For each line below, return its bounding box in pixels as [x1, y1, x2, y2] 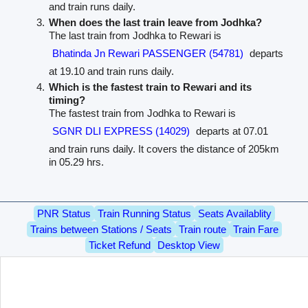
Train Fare [232, 223, 278, 235]
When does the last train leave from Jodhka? [48, 16, 262, 29]
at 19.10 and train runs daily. [48, 65, 174, 78]
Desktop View [157, 239, 220, 251]
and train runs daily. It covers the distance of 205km [48, 143, 279, 155]
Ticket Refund [88, 239, 151, 251]
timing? [48, 94, 85, 107]
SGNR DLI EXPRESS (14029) [52, 125, 190, 137]
